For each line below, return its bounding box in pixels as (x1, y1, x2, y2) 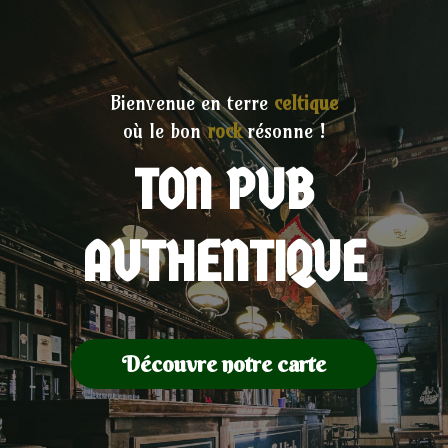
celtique (273, 90, 338, 115)
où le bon (122, 118, 207, 143)
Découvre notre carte (122, 349, 326, 378)
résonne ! (246, 118, 326, 143)
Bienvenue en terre (110, 90, 274, 115)
